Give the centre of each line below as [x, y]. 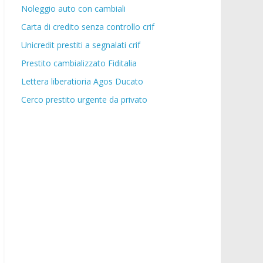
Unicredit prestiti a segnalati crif [81, 45]
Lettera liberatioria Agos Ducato [82, 81]
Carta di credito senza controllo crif [88, 26]
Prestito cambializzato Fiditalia [79, 63]
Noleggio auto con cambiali [73, 8]
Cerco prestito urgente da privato [84, 99]
